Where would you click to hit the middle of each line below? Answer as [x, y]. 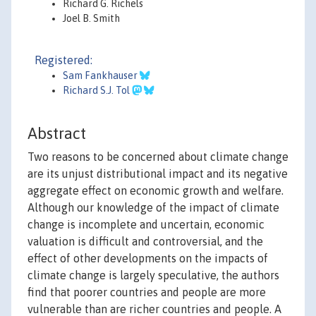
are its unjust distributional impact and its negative [158, 174]
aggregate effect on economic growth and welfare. [156, 191]
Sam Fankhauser [101, 75]
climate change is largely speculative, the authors [153, 275]
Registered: [63, 60]
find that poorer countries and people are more [147, 292]
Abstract [57, 134]
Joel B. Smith [91, 18]
